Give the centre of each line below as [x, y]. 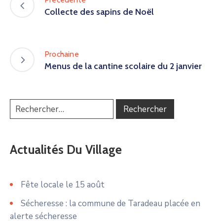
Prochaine [62, 54]
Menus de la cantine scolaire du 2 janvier [123, 66]
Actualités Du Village [66, 150]
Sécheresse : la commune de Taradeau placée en [110, 204]
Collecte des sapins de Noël [99, 12]
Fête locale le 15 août [63, 185]
